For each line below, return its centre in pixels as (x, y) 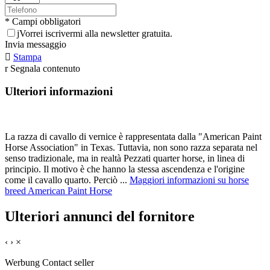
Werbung (22, 262)
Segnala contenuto (45, 68)
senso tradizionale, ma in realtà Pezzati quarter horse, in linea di (125, 159)
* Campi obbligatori (43, 21)
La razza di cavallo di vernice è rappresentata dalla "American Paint (133, 137)
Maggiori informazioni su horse (189, 180)
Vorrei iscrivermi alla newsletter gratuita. (96, 33)
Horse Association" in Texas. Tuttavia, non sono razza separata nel (131, 148)
